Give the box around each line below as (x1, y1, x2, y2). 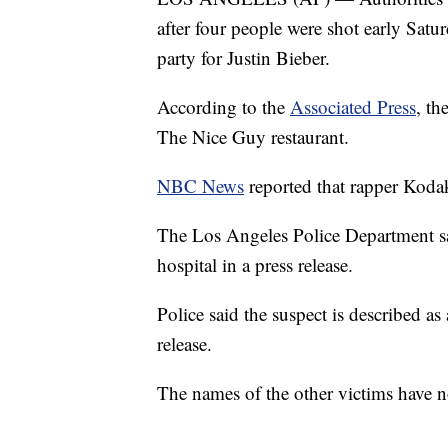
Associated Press (290, 94, 416, 120)
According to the (157, 94, 290, 120)
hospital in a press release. (157, 252, 353, 278)
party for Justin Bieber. (157, 45, 330, 71)
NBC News (157, 173, 244, 199)
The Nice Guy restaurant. (157, 124, 349, 150)
